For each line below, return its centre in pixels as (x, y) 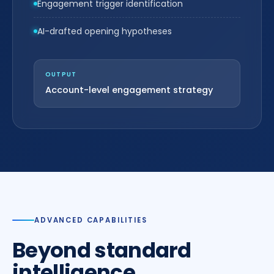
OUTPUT (61, 74)
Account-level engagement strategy (129, 90)
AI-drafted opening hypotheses (105, 31)
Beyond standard (102, 250)
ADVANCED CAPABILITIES (91, 220)
